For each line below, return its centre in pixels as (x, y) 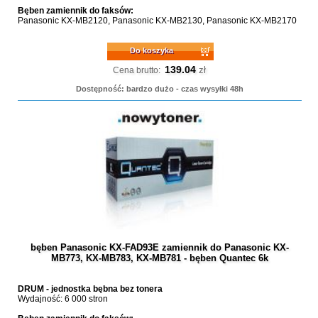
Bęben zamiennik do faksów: (75, 11)
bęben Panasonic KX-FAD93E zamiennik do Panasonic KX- (159, 247)
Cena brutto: (137, 70)
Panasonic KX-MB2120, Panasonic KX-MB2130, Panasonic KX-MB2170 (157, 21)
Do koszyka (152, 50)
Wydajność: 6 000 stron (62, 299)
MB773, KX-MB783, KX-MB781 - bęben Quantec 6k (159, 258)
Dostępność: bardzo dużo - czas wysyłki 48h (159, 89)
